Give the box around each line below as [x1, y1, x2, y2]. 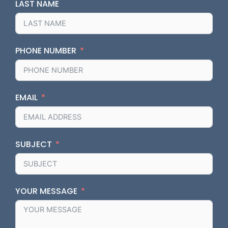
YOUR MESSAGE [15, 185, 77, 197]
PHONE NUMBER [15, 45, 76, 57]
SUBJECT [15, 138, 52, 151]
